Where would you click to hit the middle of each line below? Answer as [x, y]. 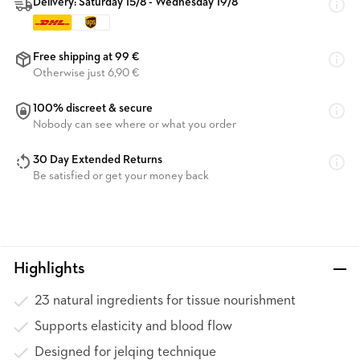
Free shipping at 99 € [86, 57]
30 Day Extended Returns [98, 160]
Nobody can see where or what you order [135, 125]
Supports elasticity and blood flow [133, 327]
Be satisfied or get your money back [121, 176]
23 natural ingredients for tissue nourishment [165, 301]
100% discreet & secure [93, 109]
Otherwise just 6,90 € [86, 74]
